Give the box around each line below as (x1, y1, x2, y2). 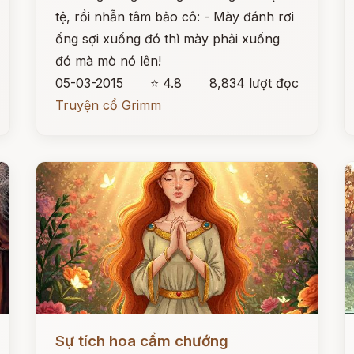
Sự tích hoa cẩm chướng (55, 332, 229, 350)
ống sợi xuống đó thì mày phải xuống (55, 31, 281, 47)
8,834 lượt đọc (209, 75, 299, 91)
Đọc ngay (36, 321, 95, 337)
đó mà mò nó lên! (55, 53, 162, 69)
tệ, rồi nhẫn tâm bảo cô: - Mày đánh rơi (55, 9, 295, 24)
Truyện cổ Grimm (55, 97, 162, 113)
